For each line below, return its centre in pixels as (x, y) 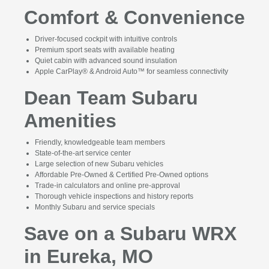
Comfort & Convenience (134, 18)
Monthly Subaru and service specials (95, 207)
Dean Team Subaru (111, 98)
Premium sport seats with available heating (104, 50)
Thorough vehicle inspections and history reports (114, 197)
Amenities (70, 121)
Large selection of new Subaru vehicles (99, 164)
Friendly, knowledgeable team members (100, 143)
